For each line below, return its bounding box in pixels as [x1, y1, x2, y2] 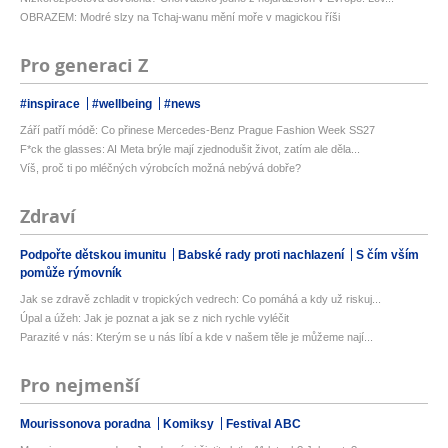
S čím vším [356, 248, 419, 263]
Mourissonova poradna [20, 417, 154, 432]
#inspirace [20, 97, 83, 112]
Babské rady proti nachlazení [178, 248, 347, 263]
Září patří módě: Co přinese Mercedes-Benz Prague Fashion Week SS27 [20, 124, 375, 137]
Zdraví [20, 204, 76, 230]
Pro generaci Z [20, 53, 148, 79]
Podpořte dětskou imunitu [20, 248, 169, 263]
